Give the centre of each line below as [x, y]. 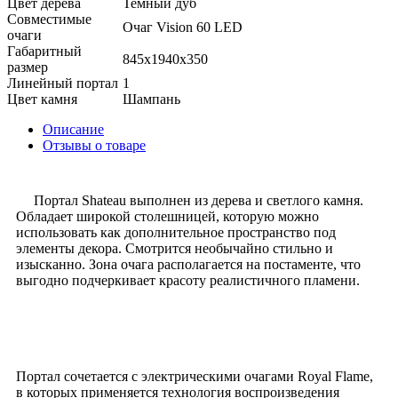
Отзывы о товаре [94, 145]
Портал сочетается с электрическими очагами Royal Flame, [195, 376]
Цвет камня [42, 99]
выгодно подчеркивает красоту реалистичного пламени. [188, 280]
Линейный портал [63, 83]
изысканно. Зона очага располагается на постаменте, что [188, 264]
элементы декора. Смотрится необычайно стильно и [175, 248]
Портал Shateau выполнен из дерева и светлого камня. [190, 200]
